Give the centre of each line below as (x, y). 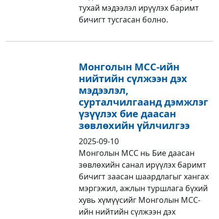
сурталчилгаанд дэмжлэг (144, 102)
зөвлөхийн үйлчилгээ (134, 125)
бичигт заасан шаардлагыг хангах (144, 176)
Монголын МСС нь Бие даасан (137, 153)
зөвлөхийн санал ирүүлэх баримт (143, 164)
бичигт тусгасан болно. (124, 19)
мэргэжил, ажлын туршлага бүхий (143, 188)
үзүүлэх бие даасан (128, 113)
